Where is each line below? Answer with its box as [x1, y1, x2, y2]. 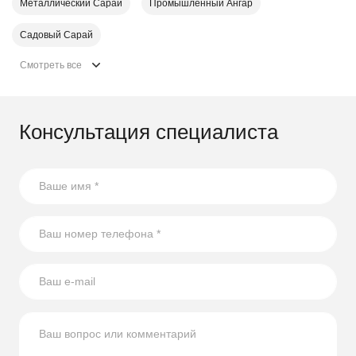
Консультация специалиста [19, 119, 278, 144]
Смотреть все [20, 59, 84, 71]
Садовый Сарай [20, 29, 93, 41]
